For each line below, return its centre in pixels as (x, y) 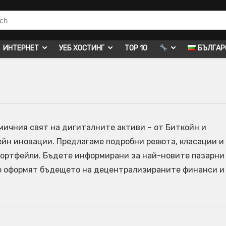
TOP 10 (136, 48)
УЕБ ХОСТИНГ (82, 48)
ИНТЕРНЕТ (21, 48)
